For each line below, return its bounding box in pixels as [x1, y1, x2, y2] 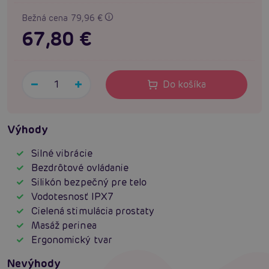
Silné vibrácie [31, 147, 92, 160]
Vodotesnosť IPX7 [31, 190, 113, 204]
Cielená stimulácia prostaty [31, 205, 155, 218]
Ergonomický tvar [31, 234, 112, 247]
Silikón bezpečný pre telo [31, 176, 147, 189]
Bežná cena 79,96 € [22, 13, 105, 24]
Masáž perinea [31, 219, 97, 232]
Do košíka [162, 78, 206, 91]
